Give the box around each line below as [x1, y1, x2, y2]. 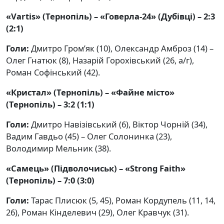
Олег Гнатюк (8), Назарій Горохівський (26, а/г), [6, 54, 194, 66]
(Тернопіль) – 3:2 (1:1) [6, 98, 94, 110]
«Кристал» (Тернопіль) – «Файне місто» [6, 86, 174, 98]
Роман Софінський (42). [6, 66, 100, 78]
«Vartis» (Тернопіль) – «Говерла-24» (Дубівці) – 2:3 [6, 10, 215, 22]
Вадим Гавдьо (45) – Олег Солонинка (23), [6, 130, 172, 142]
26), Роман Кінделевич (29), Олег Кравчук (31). [6, 206, 189, 218]
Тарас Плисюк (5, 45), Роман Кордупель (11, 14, [29, 194, 215, 206]
